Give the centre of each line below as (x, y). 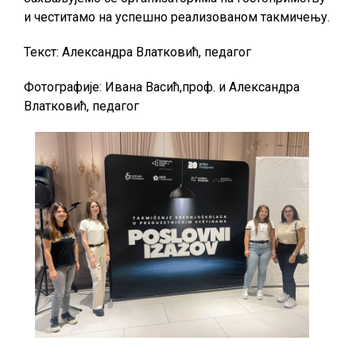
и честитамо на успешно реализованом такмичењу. (177, 17)
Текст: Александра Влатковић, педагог (137, 52)
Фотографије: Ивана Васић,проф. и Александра (162, 87)
